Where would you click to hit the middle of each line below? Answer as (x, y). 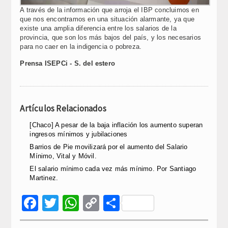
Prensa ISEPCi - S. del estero (68, 63)
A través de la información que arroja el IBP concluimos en (109, 10)
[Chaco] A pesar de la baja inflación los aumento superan (116, 125)
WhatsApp (118, 203)
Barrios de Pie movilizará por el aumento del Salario (109, 147)
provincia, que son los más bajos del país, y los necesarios (110, 37)
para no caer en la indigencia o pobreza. (81, 47)
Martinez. (44, 178)
